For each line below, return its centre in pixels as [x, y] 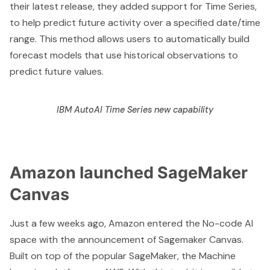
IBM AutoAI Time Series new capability [135, 109]
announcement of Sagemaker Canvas [160, 240]
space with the [44, 240]
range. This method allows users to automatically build [130, 39]
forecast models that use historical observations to [124, 55]
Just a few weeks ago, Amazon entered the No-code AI [131, 224]
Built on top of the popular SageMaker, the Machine [123, 256]
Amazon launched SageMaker [129, 172]
